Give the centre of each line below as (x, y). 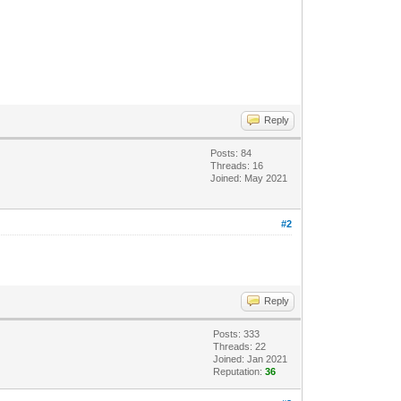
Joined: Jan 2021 (251, 358)
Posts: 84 (231, 153)
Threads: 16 (237, 165)
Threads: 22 (240, 346)
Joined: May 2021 (249, 178)
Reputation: (239, 371)
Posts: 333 (237, 333)
